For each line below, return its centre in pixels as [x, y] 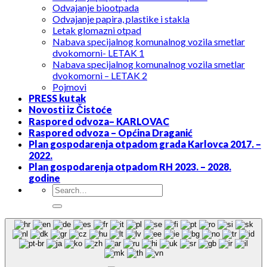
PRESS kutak [57, 98]
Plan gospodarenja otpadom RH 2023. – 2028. [130, 167]
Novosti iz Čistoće [70, 110]
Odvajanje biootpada [96, 8]
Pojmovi [69, 87]
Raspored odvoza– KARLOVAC [99, 122]
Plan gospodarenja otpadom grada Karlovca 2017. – [145, 144]
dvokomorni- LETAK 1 [98, 53]
